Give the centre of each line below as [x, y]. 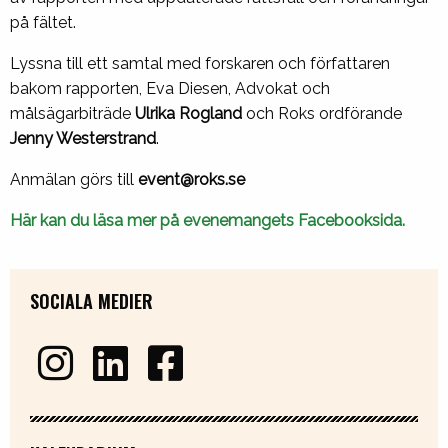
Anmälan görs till [74, 180]
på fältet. [43, 23]
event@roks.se [191, 180]
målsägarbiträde [72, 114]
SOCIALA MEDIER [91, 301]
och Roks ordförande [322, 114]
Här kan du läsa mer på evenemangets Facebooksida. [207, 221]
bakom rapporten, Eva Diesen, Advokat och [170, 89]
